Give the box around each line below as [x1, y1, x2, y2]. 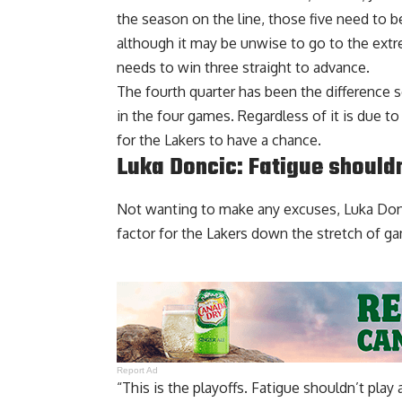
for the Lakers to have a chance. [117, 131, 321, 150]
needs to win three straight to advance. [117, 58, 370, 77]
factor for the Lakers [117, 223, 248, 242]
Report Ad [117, 364, 159, 375]
